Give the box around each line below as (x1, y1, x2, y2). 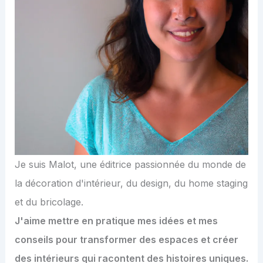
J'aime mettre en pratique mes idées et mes (14, 215, 218, 227)
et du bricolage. (14, 196, 83, 208)
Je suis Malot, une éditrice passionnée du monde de (14, 159, 246, 171)
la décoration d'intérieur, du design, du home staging (14, 177, 248, 190)
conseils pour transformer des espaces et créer (14, 234, 238, 246)
